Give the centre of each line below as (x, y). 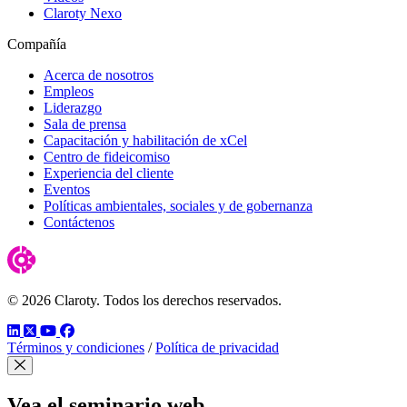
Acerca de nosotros (99, 74)
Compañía (37, 44)
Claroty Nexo (83, 13)
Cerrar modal (52, 378)
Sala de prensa (85, 124)
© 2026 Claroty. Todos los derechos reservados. (144, 300)
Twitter (60, 330)
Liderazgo (73, 107)
